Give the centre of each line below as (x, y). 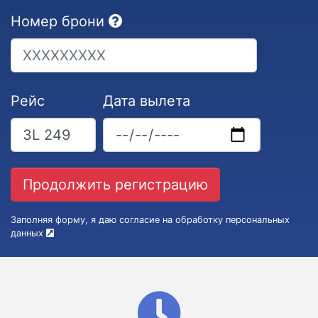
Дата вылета (147, 101)
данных (28, 233)
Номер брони (57, 21)
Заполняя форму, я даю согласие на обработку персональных (150, 220)
